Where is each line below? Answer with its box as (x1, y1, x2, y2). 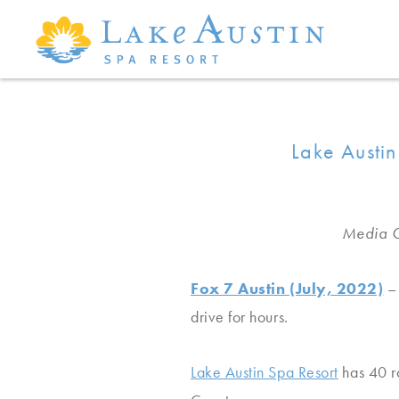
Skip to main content (38, 13, 171, 34)
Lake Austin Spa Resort (191, 362, 338, 382)
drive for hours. (191, 306, 289, 327)
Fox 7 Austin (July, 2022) (191, 278, 384, 298)
